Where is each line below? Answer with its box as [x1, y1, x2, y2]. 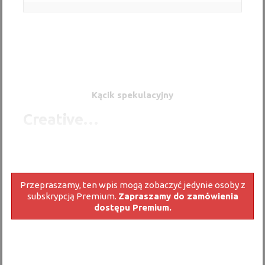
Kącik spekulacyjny [92, 90, 173, 100]
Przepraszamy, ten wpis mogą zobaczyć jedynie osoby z [20, 180, 245, 190]
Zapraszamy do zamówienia [118, 191, 238, 201]
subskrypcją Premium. [27, 191, 118, 201]
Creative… [23, 111, 99, 128]
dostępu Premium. [93, 202, 172, 212]
